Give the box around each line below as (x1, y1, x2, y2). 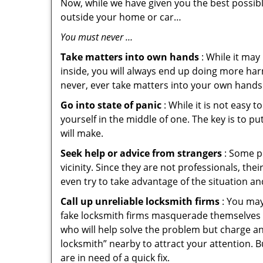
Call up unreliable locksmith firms (60, 195, 220, 208)
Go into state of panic (60, 99, 161, 112)
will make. (60, 127, 103, 140)
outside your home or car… (60, 11, 181, 23)
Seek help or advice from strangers (60, 147, 222, 160)
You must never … (60, 31, 133, 43)
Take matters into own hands (60, 50, 199, 63)
